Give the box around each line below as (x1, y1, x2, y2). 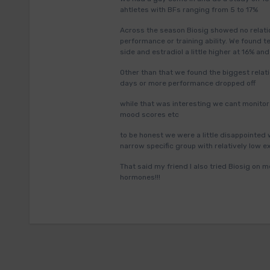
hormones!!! (120, 173, 160, 181)
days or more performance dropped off (120, 79, 256, 87)
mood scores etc (120, 110, 179, 119)
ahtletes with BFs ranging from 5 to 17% (120, 5, 258, 14)
